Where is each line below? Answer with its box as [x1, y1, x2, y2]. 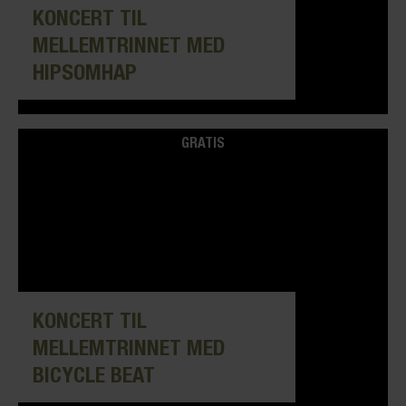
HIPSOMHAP [33, 59, 137, 85]
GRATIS [181, 133, 225, 151]
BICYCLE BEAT [33, 361, 155, 387]
